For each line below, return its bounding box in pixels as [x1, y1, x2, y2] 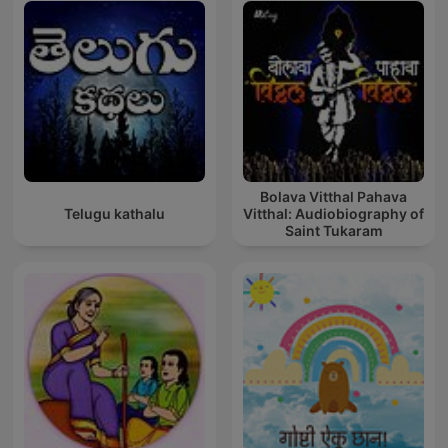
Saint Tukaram [284, 222, 383, 240]
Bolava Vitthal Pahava [260, 188, 407, 206]
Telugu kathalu [64, 205, 165, 223]
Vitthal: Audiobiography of [243, 205, 424, 223]
